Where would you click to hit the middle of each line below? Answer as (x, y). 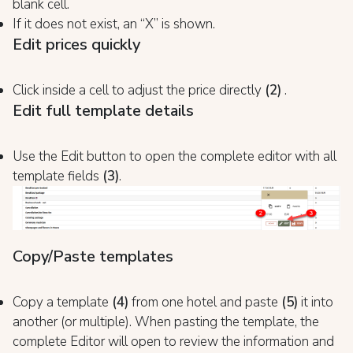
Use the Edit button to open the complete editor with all (175, 156)
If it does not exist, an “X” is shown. (114, 24)
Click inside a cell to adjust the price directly (139, 90)
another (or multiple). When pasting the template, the (166, 321)
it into (316, 302)
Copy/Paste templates (93, 256)
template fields (58, 176)
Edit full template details (103, 110)
